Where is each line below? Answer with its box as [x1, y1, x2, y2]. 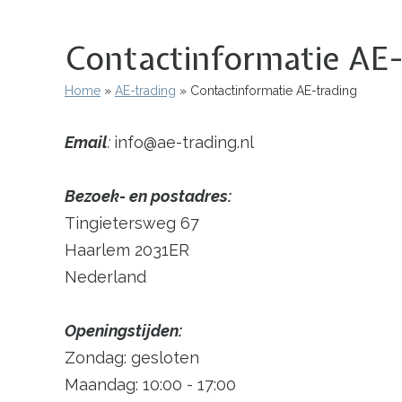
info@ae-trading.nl [114, 132, 254, 152]
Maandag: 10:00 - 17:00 [65, 374, 236, 394]
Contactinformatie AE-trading [187, 83, 357, 98]
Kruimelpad [65, 92, 168, 118]
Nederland [65, 267, 146, 286]
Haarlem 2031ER [65, 240, 189, 259]
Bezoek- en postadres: [65, 186, 232, 205]
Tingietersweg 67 [65, 213, 199, 232]
